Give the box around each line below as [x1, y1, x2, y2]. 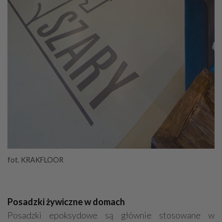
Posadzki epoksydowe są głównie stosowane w [7, 210, 215, 221]
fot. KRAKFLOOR [7, 156, 63, 165]
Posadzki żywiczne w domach [7, 196, 125, 208]
